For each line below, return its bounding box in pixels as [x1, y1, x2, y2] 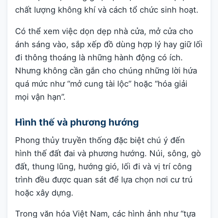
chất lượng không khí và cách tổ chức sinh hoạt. [15, 5, 199, 15]
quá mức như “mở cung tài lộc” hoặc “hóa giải [15, 78, 187, 89]
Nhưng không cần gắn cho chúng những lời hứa [15, 65, 197, 75]
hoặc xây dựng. [15, 187, 73, 198]
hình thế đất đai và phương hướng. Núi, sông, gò [15, 148, 201, 158]
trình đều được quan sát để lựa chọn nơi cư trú [15, 174, 193, 184]
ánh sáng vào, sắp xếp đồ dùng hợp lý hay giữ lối [15, 39, 202, 49]
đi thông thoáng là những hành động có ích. [15, 52, 183, 62]
